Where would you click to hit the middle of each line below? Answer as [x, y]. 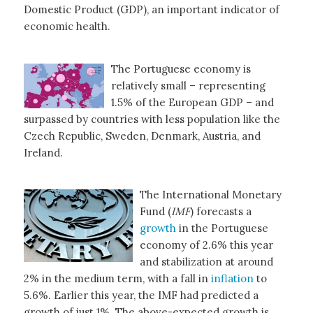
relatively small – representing [188, 85]
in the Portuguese [223, 228]
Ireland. [44, 152]
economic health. [67, 26]
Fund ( [155, 212]
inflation [233, 279]
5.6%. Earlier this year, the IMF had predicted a [141, 296]
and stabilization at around [206, 262]
